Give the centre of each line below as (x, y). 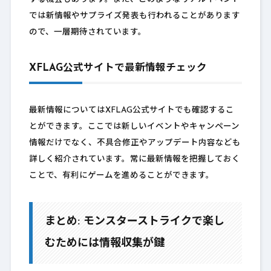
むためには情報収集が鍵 (104, 244)
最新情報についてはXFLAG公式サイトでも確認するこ (131, 111)
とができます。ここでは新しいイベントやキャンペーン (134, 127)
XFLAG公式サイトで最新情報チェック (118, 69)
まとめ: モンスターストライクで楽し (134, 222)
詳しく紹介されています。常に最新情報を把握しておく (134, 160)
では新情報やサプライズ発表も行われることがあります (134, 16)
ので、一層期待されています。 (87, 33)
